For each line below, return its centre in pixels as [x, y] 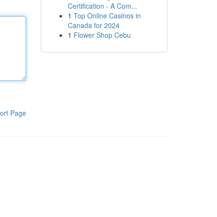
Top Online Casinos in [107, 15]
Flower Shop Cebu [102, 35]
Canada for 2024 [93, 25]
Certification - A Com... [102, 6]
